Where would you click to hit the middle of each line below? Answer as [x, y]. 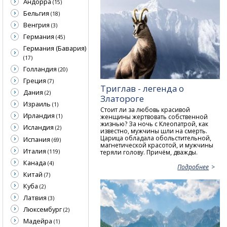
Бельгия [37, 13]
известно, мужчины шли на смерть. [154, 131]
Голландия [41, 69]
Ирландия [40, 116]
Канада [35, 162]
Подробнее [193, 167]
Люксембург [43, 209]
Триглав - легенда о [142, 89]
